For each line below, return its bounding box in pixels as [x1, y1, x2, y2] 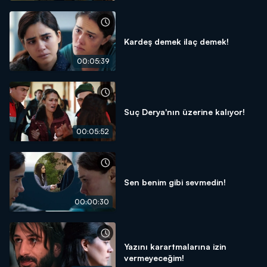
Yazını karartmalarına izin [124, 241, 226, 252]
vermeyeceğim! [124, 253, 184, 263]
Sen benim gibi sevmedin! [124, 176, 226, 187]
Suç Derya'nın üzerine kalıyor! [124, 106, 245, 117]
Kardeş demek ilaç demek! [124, 36, 229, 46]
